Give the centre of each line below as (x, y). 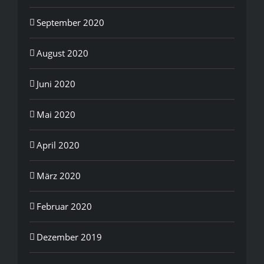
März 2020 (59, 175)
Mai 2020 (56, 114)
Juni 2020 (56, 83)
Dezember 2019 (69, 237)
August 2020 (62, 53)
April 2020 (58, 145)
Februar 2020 (64, 206)
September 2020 (70, 22)
